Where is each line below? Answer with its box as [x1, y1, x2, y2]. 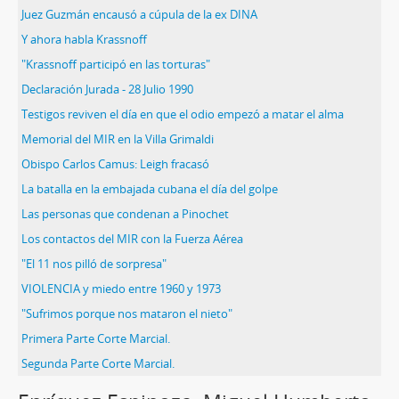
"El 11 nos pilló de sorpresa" [21, 256, 167, 272]
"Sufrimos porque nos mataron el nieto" [21, 305, 232, 322]
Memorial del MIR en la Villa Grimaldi [21, 131, 214, 147]
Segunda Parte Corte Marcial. [21, 355, 175, 371]
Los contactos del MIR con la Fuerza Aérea [21, 231, 243, 247]
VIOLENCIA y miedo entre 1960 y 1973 [21, 281, 221, 297]
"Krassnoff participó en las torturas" [21, 56, 210, 72]
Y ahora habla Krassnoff [21, 31, 147, 47]
